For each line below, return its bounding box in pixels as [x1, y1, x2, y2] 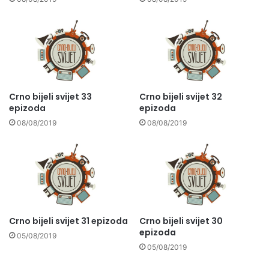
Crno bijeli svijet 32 [139, 91, 222, 103]
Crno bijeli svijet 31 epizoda [9, 214, 128, 227]
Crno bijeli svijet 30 [139, 214, 223, 227]
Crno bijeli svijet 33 [9, 91, 92, 103]
